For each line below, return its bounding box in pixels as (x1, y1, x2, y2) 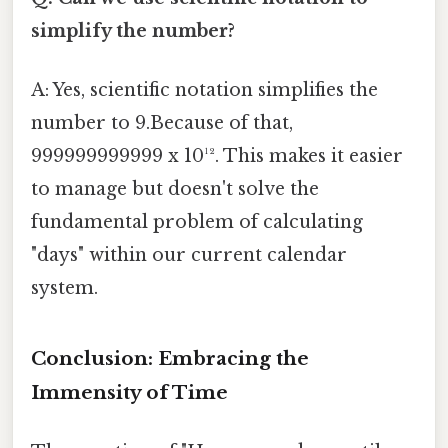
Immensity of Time (31, 380, 228, 404)
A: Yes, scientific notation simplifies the (31, 78, 378, 101)
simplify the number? (31, 19, 235, 42)
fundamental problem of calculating (31, 210, 363, 233)
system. (31, 276, 98, 299)
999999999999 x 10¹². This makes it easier (31, 144, 403, 167)
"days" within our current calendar (31, 243, 347, 266)
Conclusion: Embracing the (31, 346, 309, 370)
